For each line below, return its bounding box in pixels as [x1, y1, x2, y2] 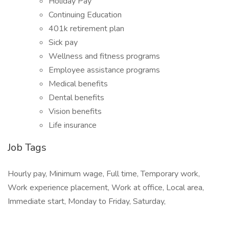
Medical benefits [49, 78, 108, 89]
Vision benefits [49, 106, 102, 117]
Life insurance [49, 120, 97, 131]
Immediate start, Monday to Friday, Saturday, [8, 196, 166, 207]
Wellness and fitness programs [49, 51, 160, 62]
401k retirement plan [49, 23, 124, 34]
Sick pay [49, 37, 78, 48]
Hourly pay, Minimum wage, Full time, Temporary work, [8, 168, 200, 179]
